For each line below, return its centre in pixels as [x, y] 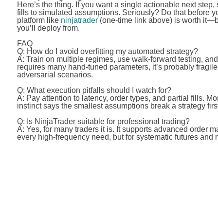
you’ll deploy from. [48, 28]
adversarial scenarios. [55, 75]
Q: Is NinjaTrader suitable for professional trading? [103, 121]
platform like [39, 20]
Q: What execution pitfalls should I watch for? [94, 90]
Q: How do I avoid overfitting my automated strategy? [107, 51]
